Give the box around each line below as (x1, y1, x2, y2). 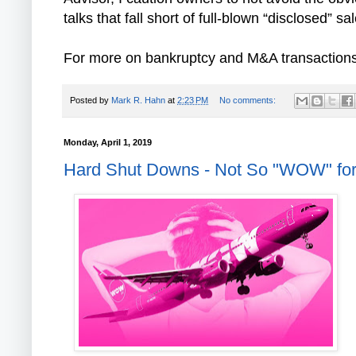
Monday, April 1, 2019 (64, 137, 152, 147)
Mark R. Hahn (111, 95, 165, 105)
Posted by (70, 95, 111, 105)
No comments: (219, 95, 278, 105)
